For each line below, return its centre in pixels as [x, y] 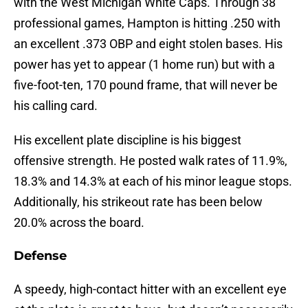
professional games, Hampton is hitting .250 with [147, 23]
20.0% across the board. [79, 223]
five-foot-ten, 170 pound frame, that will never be [146, 85]
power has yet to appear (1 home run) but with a [144, 65]
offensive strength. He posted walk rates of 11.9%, [151, 161]
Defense [40, 256]
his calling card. [56, 106]
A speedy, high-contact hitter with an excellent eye [150, 289]
